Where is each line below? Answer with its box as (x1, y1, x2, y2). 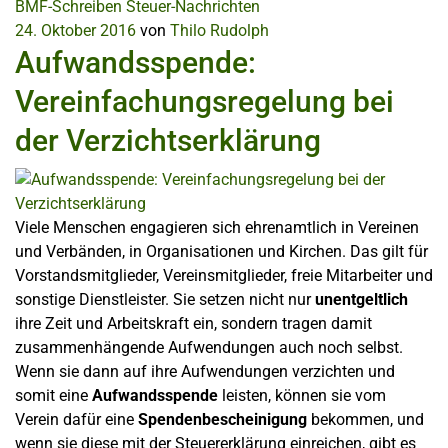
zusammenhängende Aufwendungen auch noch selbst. (15, 337, 403, 357)
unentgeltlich (315, 289, 408, 309)
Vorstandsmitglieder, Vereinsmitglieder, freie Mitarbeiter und (15, 265, 433, 285)
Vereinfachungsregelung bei (15, 83, 394, 119)
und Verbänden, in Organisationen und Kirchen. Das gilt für (15, 241, 428, 261)
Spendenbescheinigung (138, 409, 307, 429)
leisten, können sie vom (218, 385, 386, 405)
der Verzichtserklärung (15, 122, 321, 158)
